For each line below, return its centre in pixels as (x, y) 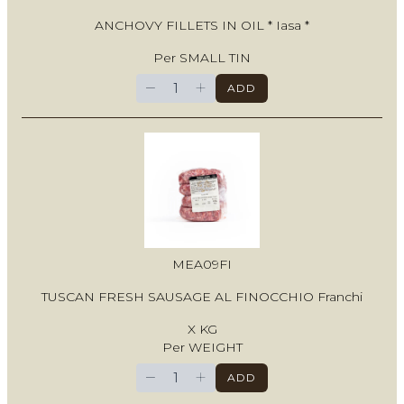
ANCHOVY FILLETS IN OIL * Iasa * (202, 26)
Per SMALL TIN (202, 58)
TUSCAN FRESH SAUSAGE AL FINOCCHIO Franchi (202, 297)
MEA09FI (202, 265)
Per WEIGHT (202, 348)
